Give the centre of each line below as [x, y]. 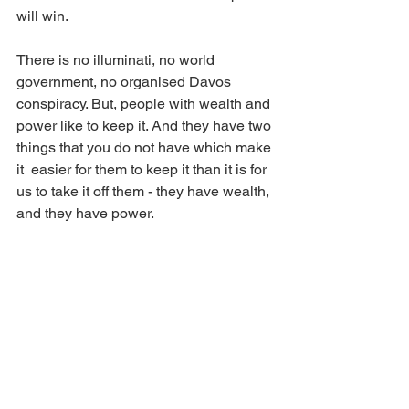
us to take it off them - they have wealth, [145, 191]
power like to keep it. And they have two [146, 125]
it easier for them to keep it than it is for [143, 169]
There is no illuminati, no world [117, 59]
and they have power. [87, 213]
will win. [44, 16]
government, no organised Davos [126, 81]
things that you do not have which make [146, 147]
